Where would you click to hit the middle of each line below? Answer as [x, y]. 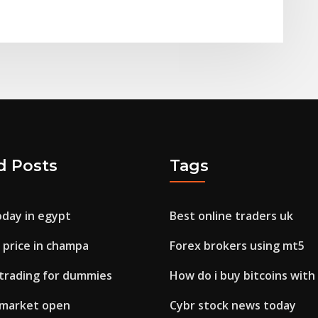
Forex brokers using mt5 [237, 246]
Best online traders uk [231, 216]
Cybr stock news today [233, 306]
